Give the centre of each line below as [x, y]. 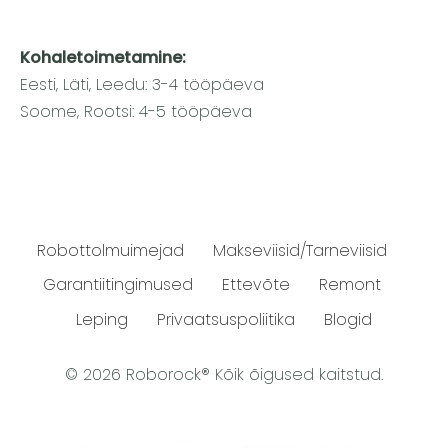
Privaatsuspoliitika [226, 320]
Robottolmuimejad [110, 250]
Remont [350, 285]
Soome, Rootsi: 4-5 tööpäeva [136, 112]
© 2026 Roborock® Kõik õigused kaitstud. [224, 374]
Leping [102, 320]
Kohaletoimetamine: [103, 58]
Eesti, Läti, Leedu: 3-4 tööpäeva [142, 85]
